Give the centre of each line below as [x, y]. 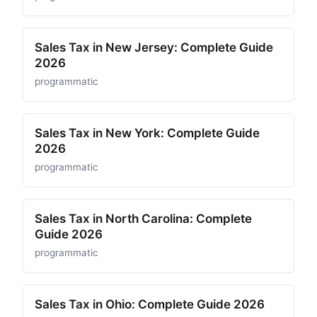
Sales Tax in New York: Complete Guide [147, 133]
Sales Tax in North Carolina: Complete [143, 219]
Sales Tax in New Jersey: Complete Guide [154, 47]
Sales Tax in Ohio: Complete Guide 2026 [150, 304]
